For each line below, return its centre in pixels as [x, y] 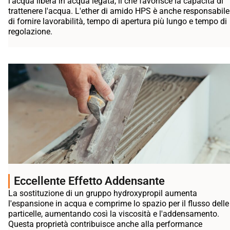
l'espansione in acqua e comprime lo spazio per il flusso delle [119, 204]
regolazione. [30, 32]
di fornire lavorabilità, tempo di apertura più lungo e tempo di [118, 22]
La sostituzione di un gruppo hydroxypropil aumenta [103, 194]
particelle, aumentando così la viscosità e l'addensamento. [114, 214]
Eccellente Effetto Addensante [89, 181]
